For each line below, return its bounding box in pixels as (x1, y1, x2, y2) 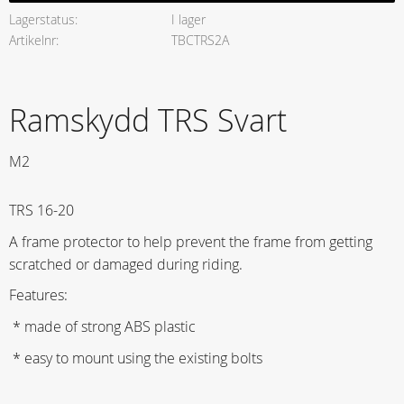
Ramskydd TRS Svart (9, 100, 287, 142)
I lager (170, 10, 206, 28)
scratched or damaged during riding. (9, 253, 243, 274)
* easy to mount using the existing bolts (9, 347, 262, 368)
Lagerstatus (9, 10, 75, 28)
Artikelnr (9, 32, 56, 50)
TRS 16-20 (9, 200, 74, 221)
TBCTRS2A (170, 32, 229, 50)
